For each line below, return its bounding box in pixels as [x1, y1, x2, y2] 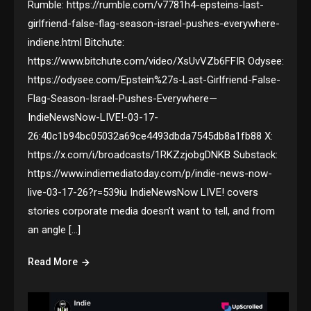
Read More [28, 255, 78, 267]
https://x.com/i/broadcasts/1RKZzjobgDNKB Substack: [28, 148, 278, 161]
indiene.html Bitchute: [28, 35, 125, 49]
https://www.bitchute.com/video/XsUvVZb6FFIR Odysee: [28, 54, 285, 67]
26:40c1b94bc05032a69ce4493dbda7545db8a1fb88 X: [28, 129, 274, 142]
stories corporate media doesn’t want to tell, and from [28, 204, 276, 217]
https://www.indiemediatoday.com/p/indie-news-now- [28, 167, 273, 180]
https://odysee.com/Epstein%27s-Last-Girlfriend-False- [28, 73, 281, 86]
